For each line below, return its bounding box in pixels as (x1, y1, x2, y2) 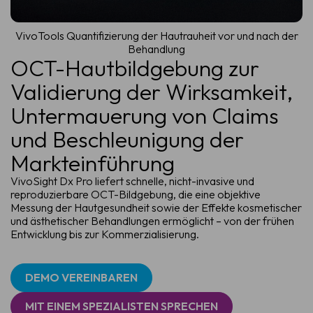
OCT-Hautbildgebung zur (10, 53, 259, 82)
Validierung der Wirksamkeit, (10, 77, 293, 105)
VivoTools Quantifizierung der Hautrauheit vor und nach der (15, 28, 298, 43)
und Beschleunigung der (10, 124, 244, 153)
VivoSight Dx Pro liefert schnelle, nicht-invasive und (10, 173, 254, 188)
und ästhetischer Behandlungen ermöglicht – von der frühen (10, 213, 294, 228)
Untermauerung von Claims (10, 101, 279, 129)
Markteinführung (10, 148, 175, 177)
